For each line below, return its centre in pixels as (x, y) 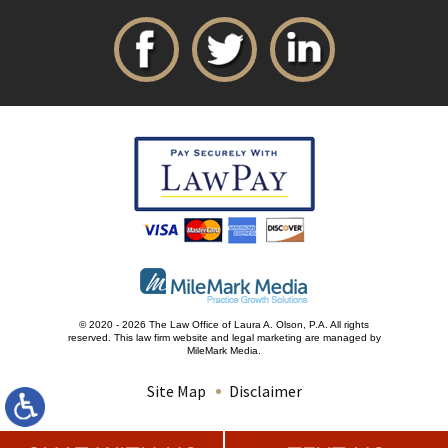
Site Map (176, 391)
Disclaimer (265, 391)
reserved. (90, 338)
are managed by (341, 338)
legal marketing (266, 338)
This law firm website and (172, 338)
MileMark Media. (224, 351)
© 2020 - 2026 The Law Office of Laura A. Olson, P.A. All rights (224, 325)
